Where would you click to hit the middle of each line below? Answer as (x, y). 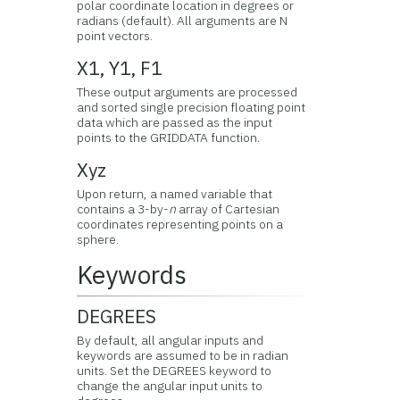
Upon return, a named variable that (175, 194)
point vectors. (115, 36)
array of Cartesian (228, 209)
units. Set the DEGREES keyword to (175, 371)
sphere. (98, 239)
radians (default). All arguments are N (183, 21)
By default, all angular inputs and (171, 340)
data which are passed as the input (175, 122)
